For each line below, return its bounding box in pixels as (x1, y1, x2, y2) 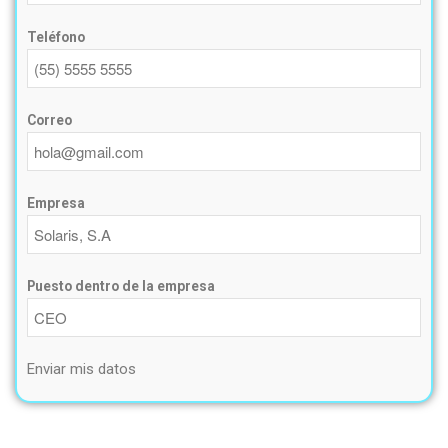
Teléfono (27, 28, 85, 45)
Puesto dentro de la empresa (27, 277, 215, 294)
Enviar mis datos (27, 359, 136, 378)
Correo (27, 111, 72, 128)
